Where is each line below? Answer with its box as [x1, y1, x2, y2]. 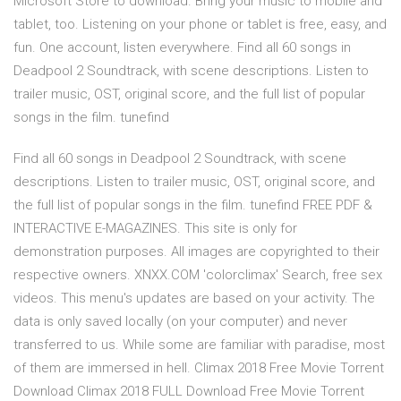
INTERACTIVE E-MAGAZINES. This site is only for [13, 220, 297, 237]
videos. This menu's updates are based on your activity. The [13, 290, 375, 307]
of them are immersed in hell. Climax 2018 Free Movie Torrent [13, 360, 384, 377]
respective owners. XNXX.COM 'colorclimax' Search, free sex [13, 267, 382, 284]
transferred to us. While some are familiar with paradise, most [13, 337, 385, 354]
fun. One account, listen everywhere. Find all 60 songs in [13, 39, 351, 56]
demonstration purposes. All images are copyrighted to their [13, 243, 380, 260]
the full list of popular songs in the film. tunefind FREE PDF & [13, 197, 372, 214]
